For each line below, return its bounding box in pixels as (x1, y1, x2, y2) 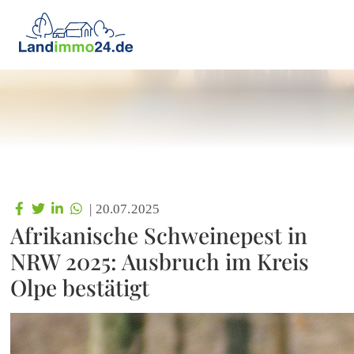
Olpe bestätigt (10, 273, 149, 302)
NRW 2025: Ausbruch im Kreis (10, 247, 309, 276)
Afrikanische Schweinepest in (10, 220, 307, 250)
